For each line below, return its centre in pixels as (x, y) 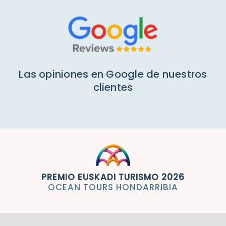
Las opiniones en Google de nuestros (113, 74)
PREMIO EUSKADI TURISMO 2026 (113, 177)
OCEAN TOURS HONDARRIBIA (113, 187)
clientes (113, 87)
